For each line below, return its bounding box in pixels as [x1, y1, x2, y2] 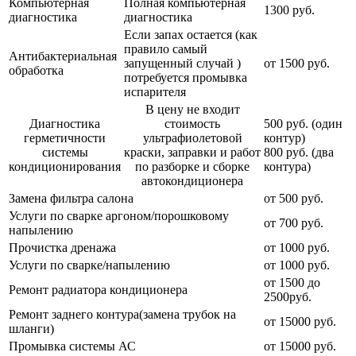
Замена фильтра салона [9, 191, 133, 205]
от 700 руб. [264, 215, 323, 230]
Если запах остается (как [124, 27, 257, 41]
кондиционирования [9, 159, 121, 173]
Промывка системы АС [9, 339, 136, 353]
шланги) [9, 321, 54, 335]
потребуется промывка [124, 70, 247, 84]
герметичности [24, 130, 106, 145]
